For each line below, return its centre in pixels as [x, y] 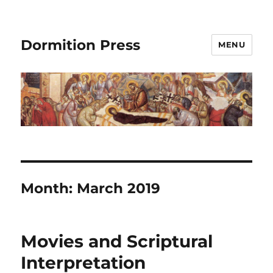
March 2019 [119, 189]
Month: [49, 189]
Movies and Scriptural [117, 242]
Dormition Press [81, 45]
